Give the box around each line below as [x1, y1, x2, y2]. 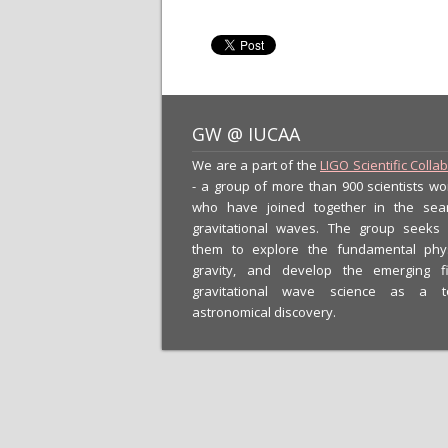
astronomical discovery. [192, 303, 336, 321]
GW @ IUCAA [192, 122, 300, 146]
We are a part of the [192, 156, 320, 174]
